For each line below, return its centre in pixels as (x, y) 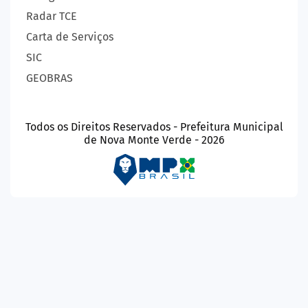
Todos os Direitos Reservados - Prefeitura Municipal (154, 126)
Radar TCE (52, 16)
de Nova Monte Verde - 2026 (154, 140)
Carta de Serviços (70, 36)
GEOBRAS (49, 78)
